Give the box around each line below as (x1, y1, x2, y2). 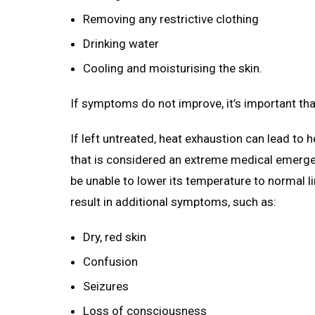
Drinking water (83, 37, 159, 51)
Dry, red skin (83, 230, 146, 245)
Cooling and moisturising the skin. (83, 61, 262, 76)
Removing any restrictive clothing (83, 12, 259, 27)
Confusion (83, 255, 138, 269)
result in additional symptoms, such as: (70, 195, 276, 210)
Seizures (83, 279, 129, 294)
